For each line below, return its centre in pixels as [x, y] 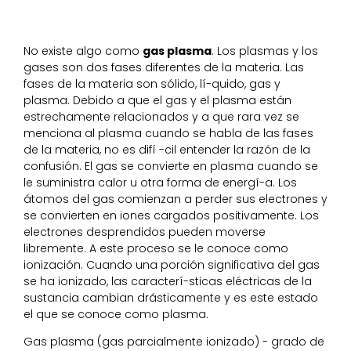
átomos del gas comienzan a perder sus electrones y [175, 199]
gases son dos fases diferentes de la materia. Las [164, 67]
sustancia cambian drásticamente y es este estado [171, 297]
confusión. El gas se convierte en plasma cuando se [171, 166]
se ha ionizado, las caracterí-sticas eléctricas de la [168, 281]
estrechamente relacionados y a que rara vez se [161, 116]
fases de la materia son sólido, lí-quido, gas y [152, 83]
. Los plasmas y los [265, 51]
